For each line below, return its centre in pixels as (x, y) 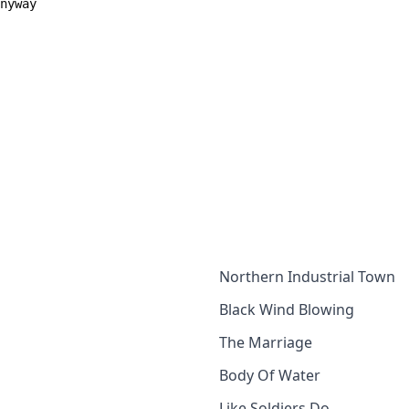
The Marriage (266, 342)
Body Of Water (270, 375)
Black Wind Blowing (287, 309)
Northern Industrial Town (307, 276)
